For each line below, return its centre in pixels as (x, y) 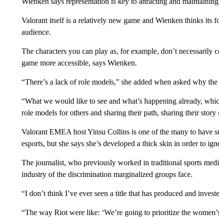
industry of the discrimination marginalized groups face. (107, 174)
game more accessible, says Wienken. (79, 63)
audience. (36, 32)
